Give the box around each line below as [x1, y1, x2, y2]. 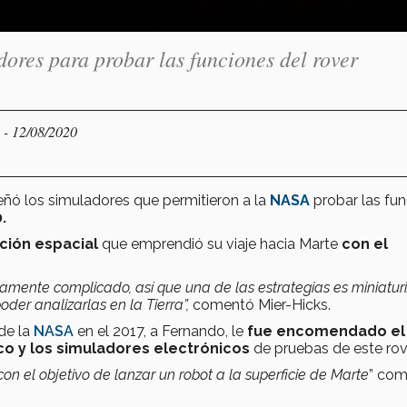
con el [342, 234, 388, 253]
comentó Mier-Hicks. [193, 295, 331, 313]
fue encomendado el [243, 322, 405, 340]
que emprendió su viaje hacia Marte [102, 234, 342, 253]
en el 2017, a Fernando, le [74, 322, 243, 340]
